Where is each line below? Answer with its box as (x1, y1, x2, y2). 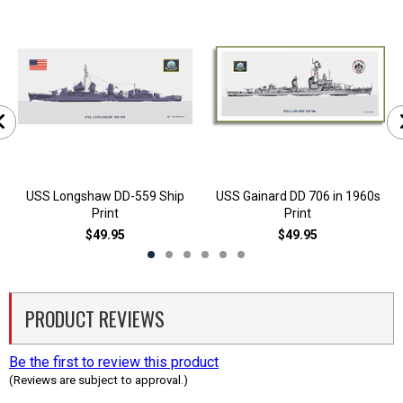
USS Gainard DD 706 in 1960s (215, 189, 381, 203)
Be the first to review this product (9, 354, 219, 371)
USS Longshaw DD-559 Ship (26, 189, 184, 203)
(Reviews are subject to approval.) (9, 373, 188, 387)
